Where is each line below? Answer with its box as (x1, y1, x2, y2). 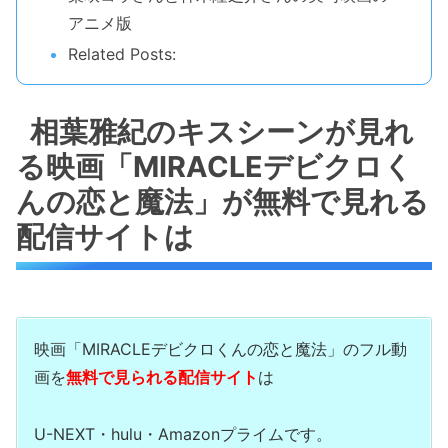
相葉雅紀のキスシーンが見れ (30, 113, 415, 149)
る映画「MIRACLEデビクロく (16, 148, 413, 184)
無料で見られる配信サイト (66, 367, 258, 388)
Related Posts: (68, 44, 177, 65)
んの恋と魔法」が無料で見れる (16, 183, 429, 219)
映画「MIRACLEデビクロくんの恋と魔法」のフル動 (34, 339, 407, 360)
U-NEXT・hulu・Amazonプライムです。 (34, 423, 332, 444)
